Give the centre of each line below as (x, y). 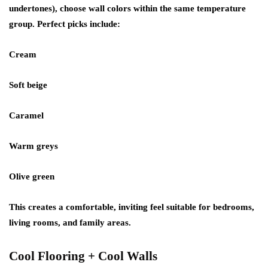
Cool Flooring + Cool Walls (83, 256)
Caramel (26, 115)
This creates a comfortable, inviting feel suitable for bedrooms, (132, 207)
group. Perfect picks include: (65, 24)
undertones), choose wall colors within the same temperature (127, 8)
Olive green (32, 176)
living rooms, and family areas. (70, 223)
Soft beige (28, 85)
